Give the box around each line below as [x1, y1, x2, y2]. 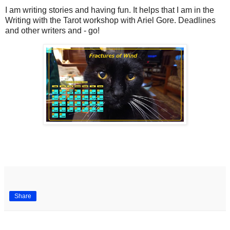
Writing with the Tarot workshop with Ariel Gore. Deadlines [5, 16, 216, 25]
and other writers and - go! [5, 26, 100, 35]
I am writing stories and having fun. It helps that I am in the [5, 6, 214, 15]
